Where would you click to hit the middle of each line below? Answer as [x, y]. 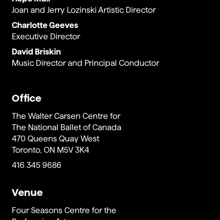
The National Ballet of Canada [67, 128]
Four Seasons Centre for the [64, 211]
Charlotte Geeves [45, 26]
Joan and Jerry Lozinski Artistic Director [84, 10]
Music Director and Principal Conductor [85, 63]
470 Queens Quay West [55, 139]
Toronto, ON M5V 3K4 [51, 150]
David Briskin [36, 52]
